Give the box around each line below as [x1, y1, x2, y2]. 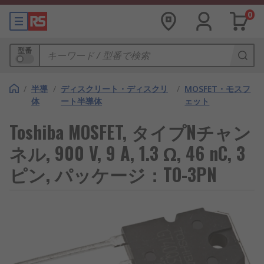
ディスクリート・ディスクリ [61, 83, 169, 94]
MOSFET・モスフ [184, 83, 251, 94]
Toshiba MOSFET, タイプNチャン [9, 118, 251, 145]
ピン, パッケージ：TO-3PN [9, 161, 217, 187]
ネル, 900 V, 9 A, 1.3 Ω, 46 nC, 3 [9, 140, 245, 166]
